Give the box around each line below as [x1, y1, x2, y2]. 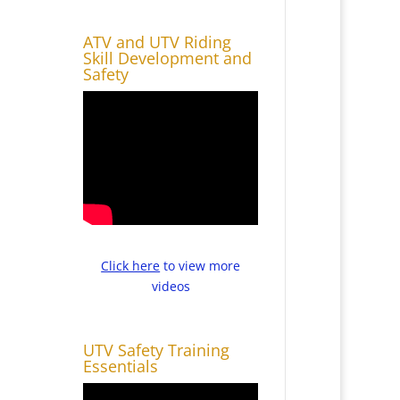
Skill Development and [83, 46, 253, 69]
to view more [160, 256, 241, 274]
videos [151, 277, 190, 295]
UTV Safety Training [83, 339, 230, 362]
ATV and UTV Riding [83, 30, 232, 53]
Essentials [83, 355, 159, 378]
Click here [101, 256, 161, 274]
